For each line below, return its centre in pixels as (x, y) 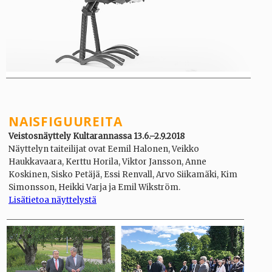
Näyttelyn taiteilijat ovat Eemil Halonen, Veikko (104, 149)
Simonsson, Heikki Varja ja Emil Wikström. (94, 187)
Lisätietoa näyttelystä (53, 200)
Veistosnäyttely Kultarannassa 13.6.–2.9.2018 (97, 136)
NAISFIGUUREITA (66, 121)
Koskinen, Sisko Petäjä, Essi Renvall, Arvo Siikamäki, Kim (123, 174)
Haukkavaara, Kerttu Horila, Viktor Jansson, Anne (107, 161)
